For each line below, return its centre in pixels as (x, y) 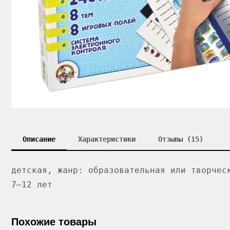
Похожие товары (54, 222)
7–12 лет (32, 185)
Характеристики (107, 139)
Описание (39, 139)
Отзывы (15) (181, 139)
